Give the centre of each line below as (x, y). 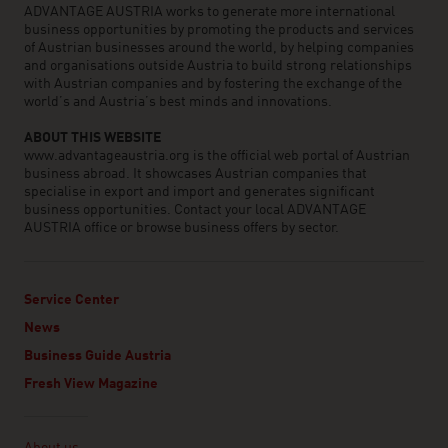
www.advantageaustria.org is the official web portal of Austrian (217, 156)
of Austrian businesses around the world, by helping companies (219, 48)
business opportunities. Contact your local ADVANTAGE (195, 210)
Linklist (48, 428)
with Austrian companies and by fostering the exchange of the (213, 84)
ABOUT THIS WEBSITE (92, 138)
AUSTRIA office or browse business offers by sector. (181, 228)
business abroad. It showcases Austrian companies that (195, 174)
